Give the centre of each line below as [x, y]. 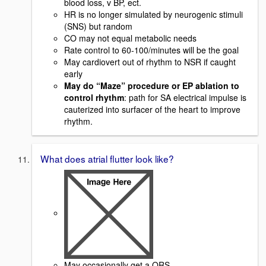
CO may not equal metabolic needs [130, 38]
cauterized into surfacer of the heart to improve [152, 109]
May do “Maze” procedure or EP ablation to [152, 85]
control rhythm [94, 97]
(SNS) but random [98, 26]
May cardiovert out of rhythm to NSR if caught [150, 61]
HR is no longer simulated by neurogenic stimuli [153, 14]
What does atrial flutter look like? [107, 158]
